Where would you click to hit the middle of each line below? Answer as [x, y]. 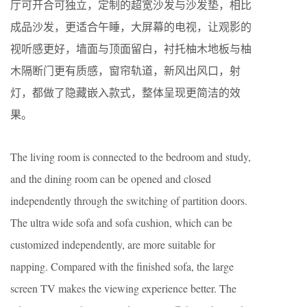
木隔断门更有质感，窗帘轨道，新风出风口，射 [125, 70]
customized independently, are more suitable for [113, 244]
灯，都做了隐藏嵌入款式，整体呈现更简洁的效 [125, 92]
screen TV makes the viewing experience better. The [123, 288]
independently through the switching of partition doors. [129, 200]
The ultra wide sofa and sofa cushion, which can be [121, 222]
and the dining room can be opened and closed [111, 178]
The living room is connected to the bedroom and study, [131, 156]
